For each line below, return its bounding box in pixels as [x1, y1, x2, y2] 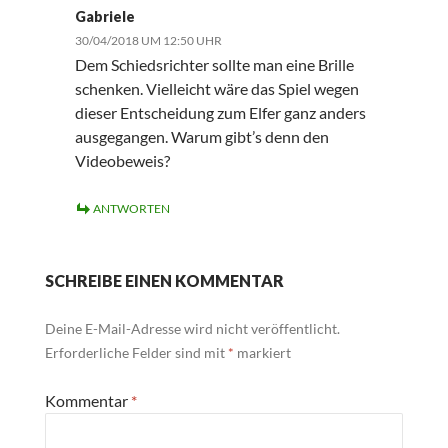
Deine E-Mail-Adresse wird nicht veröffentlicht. [44, 320, 340, 338]
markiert [233, 344, 291, 362]
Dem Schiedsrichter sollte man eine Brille [74, 55, 354, 75]
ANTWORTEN [92, 201, 170, 217]
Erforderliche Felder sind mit [44, 344, 228, 362]
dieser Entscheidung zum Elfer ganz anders [74, 103, 366, 123]
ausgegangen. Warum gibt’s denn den [74, 127, 329, 147]
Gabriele [74, 8, 135, 26]
